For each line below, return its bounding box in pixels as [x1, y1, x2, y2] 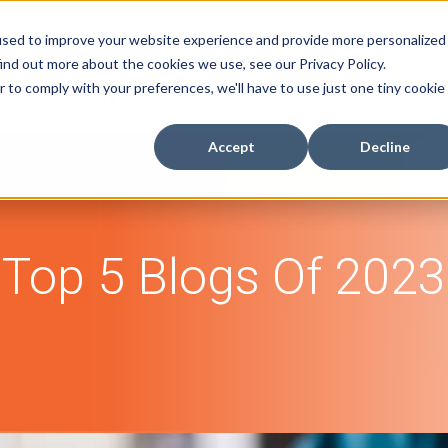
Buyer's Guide [220, 86, 320, 106]
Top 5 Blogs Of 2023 [2, 248, 446, 306]
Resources [354, 86, 434, 106]
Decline [360, 138, 410, 156]
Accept [207, 138, 255, 156]
